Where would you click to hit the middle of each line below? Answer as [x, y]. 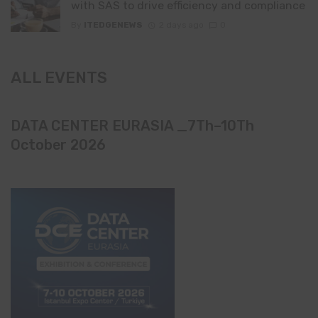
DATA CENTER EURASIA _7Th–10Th [132, 126]
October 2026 [58, 145]
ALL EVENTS [59, 78]
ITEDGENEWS [113, 24]
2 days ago [181, 24]
